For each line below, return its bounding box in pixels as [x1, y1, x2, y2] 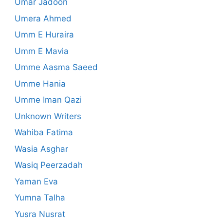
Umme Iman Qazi [15, 95, 82, 105]
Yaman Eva [15, 176, 58, 186]
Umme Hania [15, 78, 66, 89]
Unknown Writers [15, 111, 81, 121]
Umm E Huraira [15, 30, 74, 40]
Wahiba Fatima [15, 127, 73, 138]
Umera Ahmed [15, 13, 72, 23]
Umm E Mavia [15, 46, 69, 56]
